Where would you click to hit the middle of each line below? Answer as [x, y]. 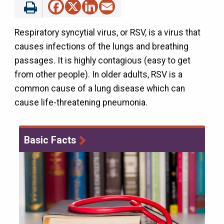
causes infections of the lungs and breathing [101, 46]
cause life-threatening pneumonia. [82, 102]
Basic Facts [50, 140]
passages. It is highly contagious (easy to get [102, 60]
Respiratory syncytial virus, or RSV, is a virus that [107, 32]
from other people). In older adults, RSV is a [98, 74]
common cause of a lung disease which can [99, 88]
